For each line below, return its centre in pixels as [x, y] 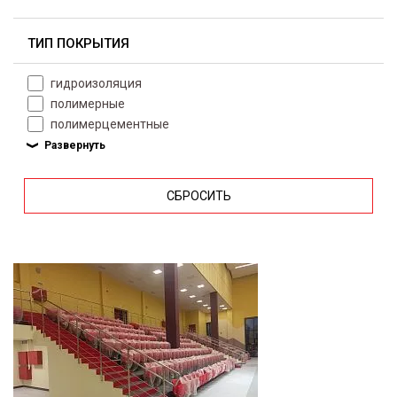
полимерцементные [110, 124]
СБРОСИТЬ [198, 196]
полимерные [88, 104]
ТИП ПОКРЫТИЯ [78, 43]
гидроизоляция [96, 83]
